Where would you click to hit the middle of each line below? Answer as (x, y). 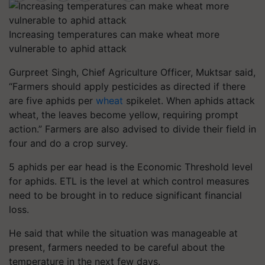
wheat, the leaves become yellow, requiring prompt (124, 115)
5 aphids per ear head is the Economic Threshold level (131, 167)
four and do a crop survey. (68, 143)
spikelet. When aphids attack (189, 101)
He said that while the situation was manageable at (123, 233)
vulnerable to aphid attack (68, 49)
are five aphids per (52, 101)
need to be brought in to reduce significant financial (125, 195)
